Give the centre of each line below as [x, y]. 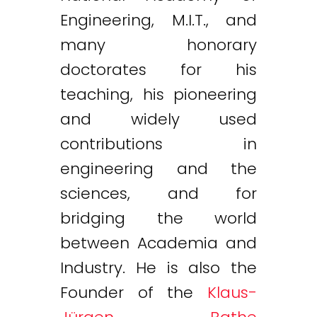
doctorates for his [158, 69]
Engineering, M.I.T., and [158, 20]
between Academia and [158, 243]
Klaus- [232, 292]
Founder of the [134, 292]
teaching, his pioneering [158, 94]
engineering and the [158, 168]
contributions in [158, 144]
